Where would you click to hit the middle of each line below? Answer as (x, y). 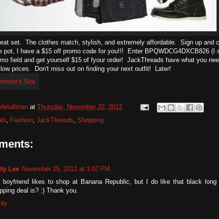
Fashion (22, 120)
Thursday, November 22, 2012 (80, 107)
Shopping (90, 120)
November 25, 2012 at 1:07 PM (66, 169)
